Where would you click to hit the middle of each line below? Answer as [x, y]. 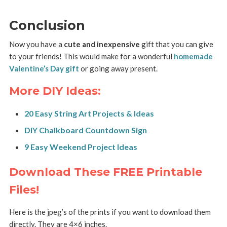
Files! [24, 190]
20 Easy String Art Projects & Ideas [89, 113]
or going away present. [118, 68]
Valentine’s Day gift [44, 68]
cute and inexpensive [102, 44]
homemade [193, 56]
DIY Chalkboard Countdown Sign [85, 130]
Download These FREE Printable [105, 172]
